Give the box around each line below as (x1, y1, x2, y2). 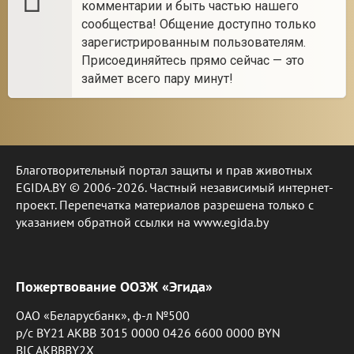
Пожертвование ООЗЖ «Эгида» (16, 277, 213, 296)
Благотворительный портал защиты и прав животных (16, 162, 312, 178)
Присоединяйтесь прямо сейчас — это (81, 53, 304, 68)
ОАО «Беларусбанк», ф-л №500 (16, 307, 190, 323)
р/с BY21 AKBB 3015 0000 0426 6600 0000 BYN (16, 325, 281, 341)
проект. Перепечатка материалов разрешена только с (16, 197, 314, 213)
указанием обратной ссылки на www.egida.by (16, 214, 269, 230)
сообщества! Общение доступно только (81, 17, 316, 32)
